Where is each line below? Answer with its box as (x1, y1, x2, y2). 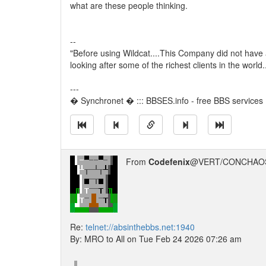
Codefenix (148, 156, 190, 167)
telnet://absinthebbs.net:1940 (85, 221, 195, 233)
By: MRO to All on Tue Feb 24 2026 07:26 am (70, 233, 242, 245)
